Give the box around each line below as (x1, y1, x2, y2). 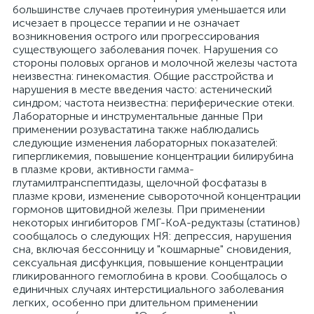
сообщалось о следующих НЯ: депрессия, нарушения (13, 229, 292, 243)
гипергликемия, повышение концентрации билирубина (13, 149, 294, 163)
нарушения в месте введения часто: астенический (13, 83, 272, 96)
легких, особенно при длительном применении (13, 296, 258, 309)
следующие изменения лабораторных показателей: (13, 136, 278, 149)
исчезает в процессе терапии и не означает (13, 16, 240, 29)
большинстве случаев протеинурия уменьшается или (13, 3, 286, 16)
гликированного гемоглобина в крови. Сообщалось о (13, 269, 287, 282)
